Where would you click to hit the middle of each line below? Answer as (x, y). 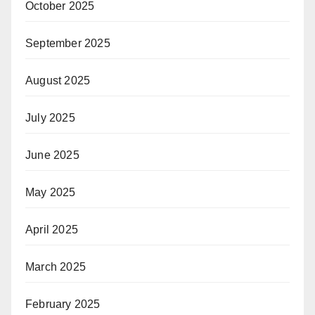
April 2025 (52, 229)
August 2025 (58, 80)
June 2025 (52, 155)
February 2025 (63, 304)
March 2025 (56, 266)
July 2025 (50, 117)
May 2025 (51, 192)
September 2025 (68, 43)
